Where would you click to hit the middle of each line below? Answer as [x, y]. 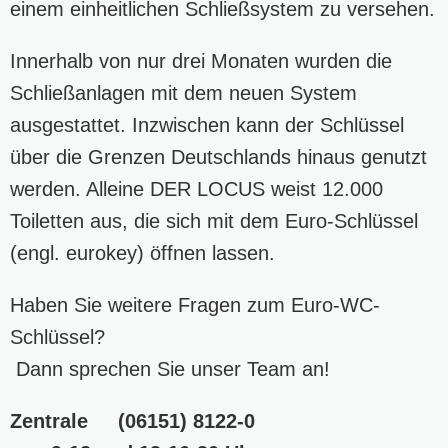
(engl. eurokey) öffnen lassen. [142, 252]
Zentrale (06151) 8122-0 [138, 420]
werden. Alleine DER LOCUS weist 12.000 [196, 188]
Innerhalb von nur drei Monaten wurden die [201, 60]
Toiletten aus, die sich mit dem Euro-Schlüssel [214, 220]
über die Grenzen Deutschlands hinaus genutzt [218, 156]
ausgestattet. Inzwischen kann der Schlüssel [207, 124]
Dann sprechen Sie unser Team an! [170, 368]
